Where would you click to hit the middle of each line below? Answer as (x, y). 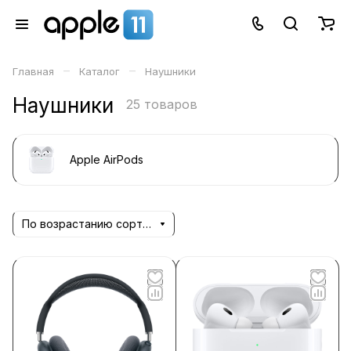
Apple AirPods (107, 159)
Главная (33, 71)
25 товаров (162, 104)
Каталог (100, 71)
